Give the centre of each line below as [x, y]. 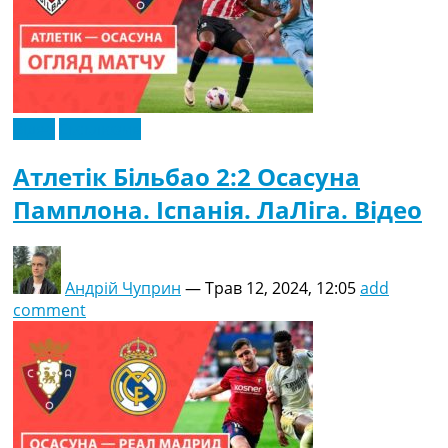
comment [49, 309]
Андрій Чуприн [123, 287]
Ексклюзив [100, 129]
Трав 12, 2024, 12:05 [280, 287]
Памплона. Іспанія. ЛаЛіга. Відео [217, 210]
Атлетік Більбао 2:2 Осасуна [186, 177]
